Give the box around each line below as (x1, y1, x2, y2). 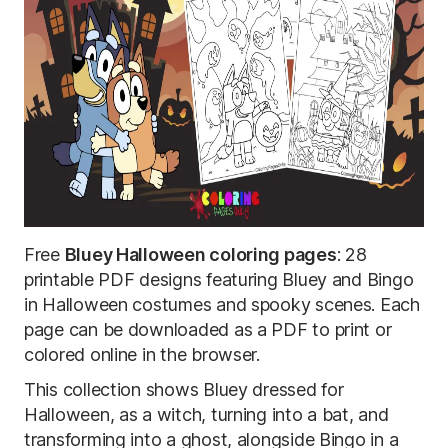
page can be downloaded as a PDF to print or (24, 319, 392, 340)
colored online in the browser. (24, 344, 260, 365)
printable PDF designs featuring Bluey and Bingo (24, 269, 414, 290)
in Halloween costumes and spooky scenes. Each (24, 294, 420, 315)
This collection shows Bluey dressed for (24, 379, 344, 400)
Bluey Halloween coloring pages (64, 244, 337, 265)
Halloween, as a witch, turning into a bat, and (24, 404, 389, 425)
